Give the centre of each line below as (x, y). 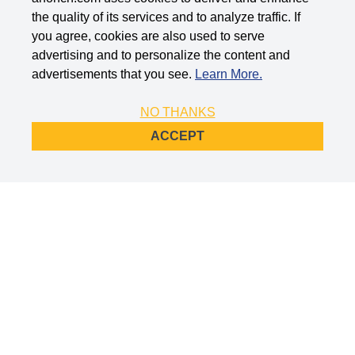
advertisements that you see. (113, 74)
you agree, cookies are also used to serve (148, 36)
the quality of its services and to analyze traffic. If (166, 17)
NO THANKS (177, 112)
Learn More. (229, 74)
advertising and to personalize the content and (161, 55)
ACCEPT (177, 136)
